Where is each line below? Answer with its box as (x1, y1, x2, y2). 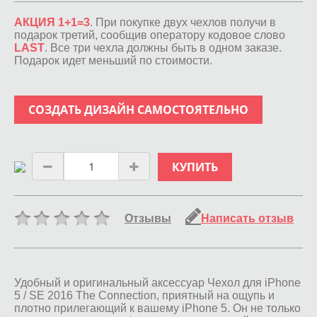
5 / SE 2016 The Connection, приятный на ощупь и (14, 289, 275, 301)
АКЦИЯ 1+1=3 (14, 16, 90, 28)
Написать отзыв (201, 212, 294, 224)
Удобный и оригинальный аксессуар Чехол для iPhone (14, 276, 301, 289)
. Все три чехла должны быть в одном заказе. (45, 41, 282, 54)
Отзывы (125, 212, 171, 224)
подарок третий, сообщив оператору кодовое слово (14, 28, 285, 41)
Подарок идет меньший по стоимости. (14, 54, 212, 67)
